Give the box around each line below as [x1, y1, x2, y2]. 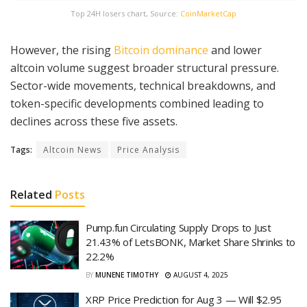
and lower [208, 42, 262, 58]
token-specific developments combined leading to [10, 95, 264, 111]
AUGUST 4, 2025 [171, 269, 228, 280]
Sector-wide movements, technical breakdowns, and [10, 77, 275, 93]
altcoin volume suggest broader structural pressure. [10, 60, 279, 75]
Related [10, 186, 52, 202]
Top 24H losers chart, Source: [71, 8, 180, 19]
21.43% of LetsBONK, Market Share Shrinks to [86, 234, 296, 249]
